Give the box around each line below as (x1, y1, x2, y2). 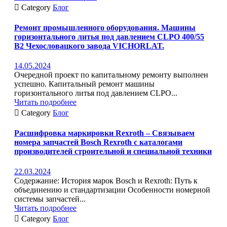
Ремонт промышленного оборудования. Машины (14, 23, 196, 32)
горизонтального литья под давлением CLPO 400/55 (14, 32, 204, 41)
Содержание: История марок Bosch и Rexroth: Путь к (14, 176, 198, 185)
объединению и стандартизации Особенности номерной (14, 185, 210, 194)
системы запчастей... (14, 194, 86, 203)
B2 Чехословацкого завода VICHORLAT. (14, 41, 164, 50)
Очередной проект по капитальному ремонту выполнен (14, 70, 208, 80)
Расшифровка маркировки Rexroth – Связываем (14, 129, 195, 138)
